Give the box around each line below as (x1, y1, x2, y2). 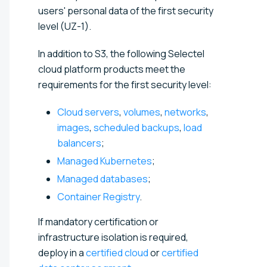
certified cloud (86, 246, 148, 259)
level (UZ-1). (38, 19, 91, 33)
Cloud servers (57, 105, 119, 119)
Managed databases (57, 172, 148, 185)
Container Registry (57, 190, 139, 203)
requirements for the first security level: (38, 77, 212, 91)
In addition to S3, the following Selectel (38, 46, 204, 60)
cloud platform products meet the (38, 62, 185, 76)
